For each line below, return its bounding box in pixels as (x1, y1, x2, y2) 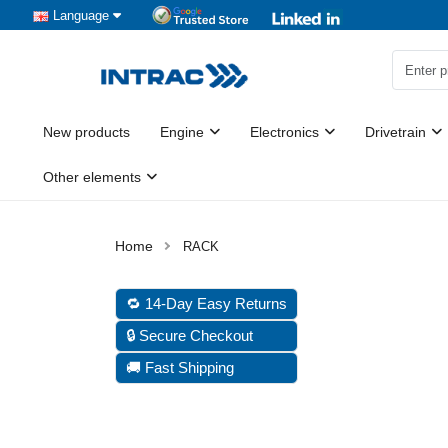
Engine (160, 124, 204, 140)
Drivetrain (365, 124, 426, 140)
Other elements (43, 169, 141, 185)
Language (53, 7, 109, 23)
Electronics (250, 124, 319, 140)
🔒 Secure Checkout (126, 327, 253, 344)
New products (43, 124, 130, 140)
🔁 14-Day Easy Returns (126, 295, 287, 312)
